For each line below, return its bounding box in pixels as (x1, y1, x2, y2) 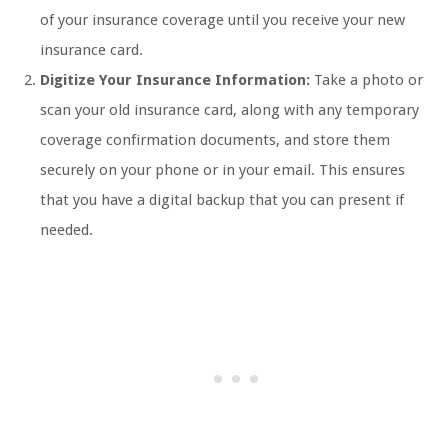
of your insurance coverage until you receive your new (40, 11, 405, 30)
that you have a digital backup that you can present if (40, 191, 404, 210)
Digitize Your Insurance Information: (40, 71, 310, 90)
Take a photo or (310, 71, 423, 90)
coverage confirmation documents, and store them (40, 131, 390, 150)
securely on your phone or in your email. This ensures (40, 161, 405, 180)
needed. (40, 221, 93, 240)
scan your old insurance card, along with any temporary (40, 101, 419, 120)
